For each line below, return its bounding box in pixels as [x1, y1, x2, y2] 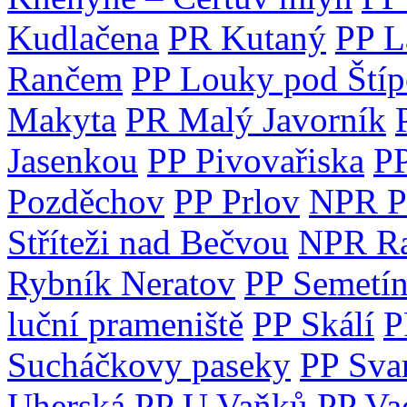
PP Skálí [253, 304, 374, 343]
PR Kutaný [168, 18, 326, 57]
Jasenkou [7, 141, 138, 180]
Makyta [7, 100, 116, 139]
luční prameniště [7, 304, 243, 343]
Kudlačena [7, 18, 159, 57]
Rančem [7, 59, 123, 98]
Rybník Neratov [7, 263, 235, 303]
